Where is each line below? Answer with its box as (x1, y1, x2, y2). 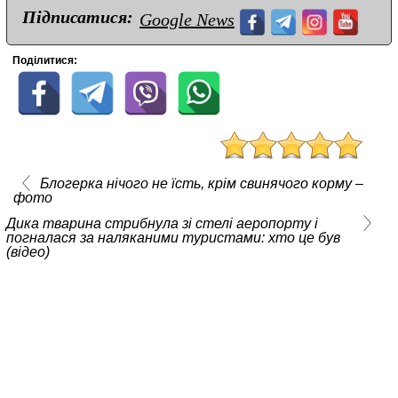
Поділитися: (12, 54, 77, 68)
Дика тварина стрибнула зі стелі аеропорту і (6, 216, 318, 232)
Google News (139, 10, 235, 30)
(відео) (6, 244, 50, 260)
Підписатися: (22, 7, 133, 28)
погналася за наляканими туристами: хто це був (6, 230, 340, 246)
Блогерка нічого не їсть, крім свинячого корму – (39, 176, 363, 192)
